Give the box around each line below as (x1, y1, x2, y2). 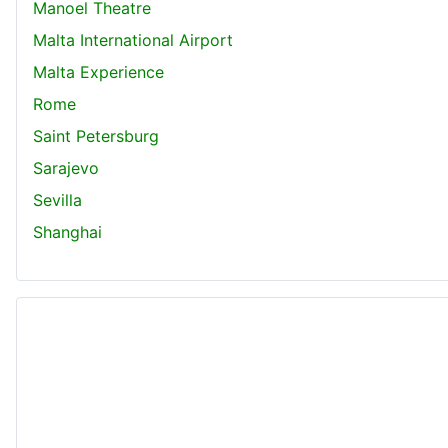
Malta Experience (33, 61, 164, 82)
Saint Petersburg (33, 125, 159, 146)
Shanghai (33, 221, 102, 242)
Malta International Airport (33, 29, 233, 50)
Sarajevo (33, 157, 99, 178)
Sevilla (33, 189, 82, 210)
